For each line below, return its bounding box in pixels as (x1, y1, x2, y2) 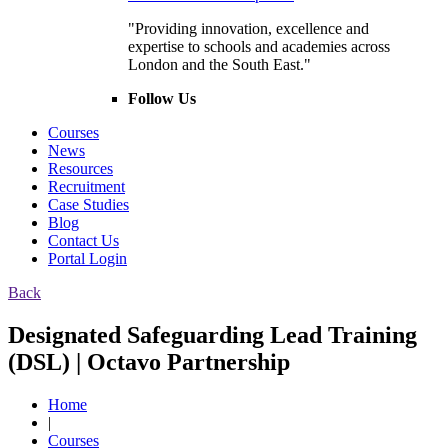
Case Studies (48, 196, 129, 214)
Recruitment (48, 178, 125, 196)
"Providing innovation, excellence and (128, 20, 369, 38)
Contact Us (48, 232, 119, 250)
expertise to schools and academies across (128, 38, 390, 56)
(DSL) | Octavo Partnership (8, 349, 290, 376)
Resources (48, 160, 113, 178)
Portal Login (48, 250, 127, 268)
